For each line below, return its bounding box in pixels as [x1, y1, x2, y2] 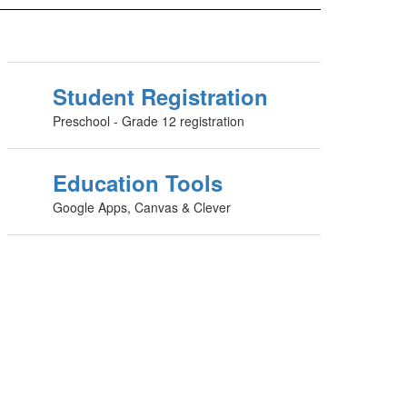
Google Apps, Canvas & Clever [53, 198, 232, 216]
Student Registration [53, 81, 269, 112]
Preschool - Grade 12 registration [53, 112, 245, 130]
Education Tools [53, 167, 223, 198]
